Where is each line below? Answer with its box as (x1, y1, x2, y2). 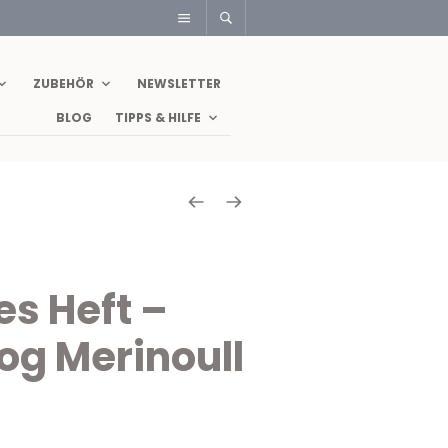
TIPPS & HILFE (115, 109, 201, 127)
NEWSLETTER (137, 75, 221, 93)
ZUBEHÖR (33, 75, 94, 93)
